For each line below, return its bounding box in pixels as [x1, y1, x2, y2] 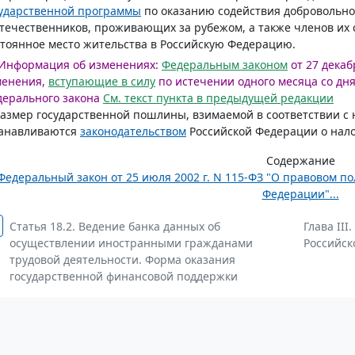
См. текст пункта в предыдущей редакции [103, 90, 334, 105]
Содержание [265, 153, 335, 168]
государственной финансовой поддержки [10, 269, 238, 284]
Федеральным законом [162, 57, 288, 72]
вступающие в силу [48, 74, 155, 89]
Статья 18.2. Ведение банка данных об [10, 219, 220, 234]
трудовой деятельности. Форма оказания [10, 252, 235, 267]
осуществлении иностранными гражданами [10, 235, 253, 250]
